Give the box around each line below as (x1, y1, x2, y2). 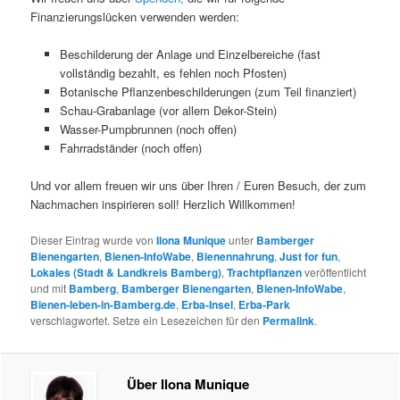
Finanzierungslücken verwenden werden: (30, 8, 240, 26)
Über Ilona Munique (127, 373, 250, 394)
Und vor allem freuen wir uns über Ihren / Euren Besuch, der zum (30, 177, 367, 195)
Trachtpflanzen (227, 264, 303, 281)
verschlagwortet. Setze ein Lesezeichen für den (30, 312, 263, 329)
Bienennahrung (196, 248, 275, 265)
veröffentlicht (302, 264, 367, 280)
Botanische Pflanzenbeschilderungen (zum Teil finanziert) (59, 83, 356, 101)
